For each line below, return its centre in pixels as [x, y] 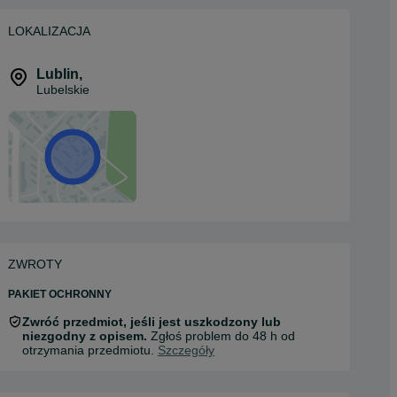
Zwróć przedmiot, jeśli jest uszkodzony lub [152, 322]
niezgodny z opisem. [85, 336]
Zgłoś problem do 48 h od [221, 336]
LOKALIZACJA [49, 31]
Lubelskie [63, 90]
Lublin [58, 74]
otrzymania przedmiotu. [90, 350]
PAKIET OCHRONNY [60, 294]
